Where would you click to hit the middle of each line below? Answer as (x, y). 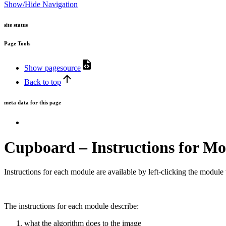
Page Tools (17, 43)
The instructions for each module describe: (71, 206)
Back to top (43, 82)
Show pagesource (52, 68)
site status (16, 24)
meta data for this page (33, 103)
